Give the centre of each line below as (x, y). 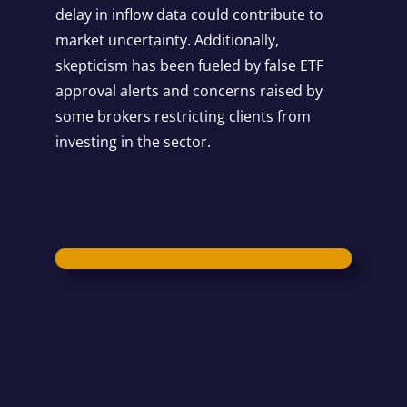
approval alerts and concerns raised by (189, 91)
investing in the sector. (133, 142)
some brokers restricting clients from (183, 117)
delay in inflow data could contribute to (189, 15)
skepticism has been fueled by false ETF (189, 66)
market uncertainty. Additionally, (167, 40)
